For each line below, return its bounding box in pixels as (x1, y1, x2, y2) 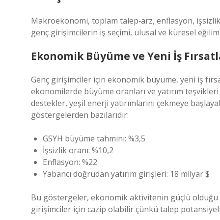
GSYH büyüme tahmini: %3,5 (43, 133, 145, 144)
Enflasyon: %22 (43, 157, 97, 167)
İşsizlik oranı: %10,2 (43, 145, 113, 156)
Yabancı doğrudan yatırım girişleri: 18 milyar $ (43, 168, 210, 179)
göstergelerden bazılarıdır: (31, 110, 129, 120)
